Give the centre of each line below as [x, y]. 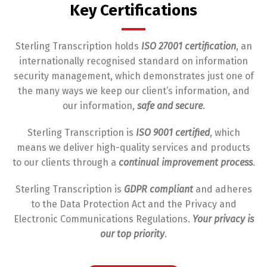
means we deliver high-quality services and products [133, 148]
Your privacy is [223, 219]
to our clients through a [65, 163]
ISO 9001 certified [173, 133]
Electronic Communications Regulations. [103, 219]
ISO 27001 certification [188, 46]
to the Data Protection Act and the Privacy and [133, 204]
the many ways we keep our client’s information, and [133, 91]
